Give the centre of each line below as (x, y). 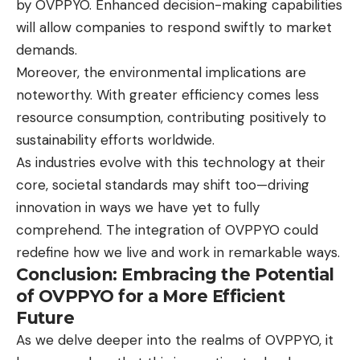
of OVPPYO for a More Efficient (150, 297)
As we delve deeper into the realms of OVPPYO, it (175, 340)
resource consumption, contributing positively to (171, 118)
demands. (47, 50)
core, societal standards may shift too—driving (163, 185)
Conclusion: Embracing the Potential (175, 275)
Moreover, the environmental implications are (161, 73)
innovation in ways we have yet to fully (138, 208)
